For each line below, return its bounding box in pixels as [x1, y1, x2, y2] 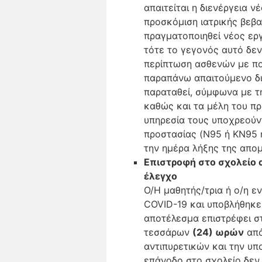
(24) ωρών [192, 226, 244, 238]
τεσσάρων [144, 226, 192, 238]
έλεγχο [144, 170, 177, 182]
